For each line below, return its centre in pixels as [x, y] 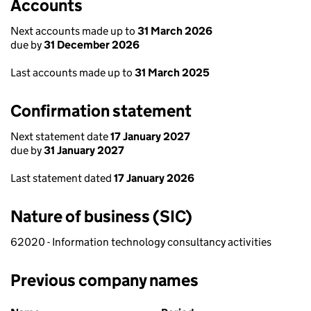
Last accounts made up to [73, 73]
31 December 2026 [92, 45]
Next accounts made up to [74, 31]
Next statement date [60, 136]
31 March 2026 [175, 31]
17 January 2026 [154, 178]
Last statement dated [62, 178]
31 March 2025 [172, 73]
